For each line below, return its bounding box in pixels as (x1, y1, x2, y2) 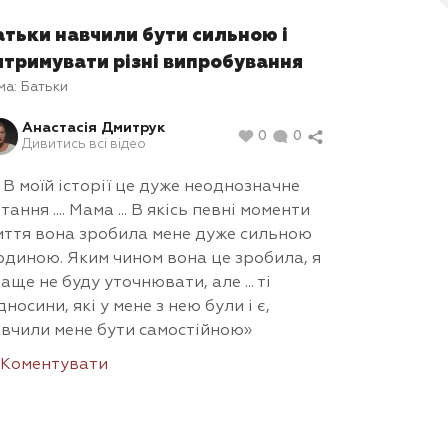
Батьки (21, 79, 68, 94)
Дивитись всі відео (22, 137, 146, 151)
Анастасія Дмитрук (22, 120, 165, 135)
